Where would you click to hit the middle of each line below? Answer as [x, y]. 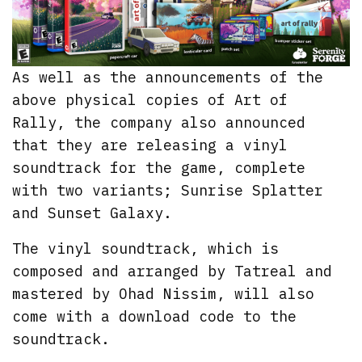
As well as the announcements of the [168, 78]
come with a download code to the [155, 317]
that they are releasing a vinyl [150, 145]
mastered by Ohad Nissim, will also [164, 294]
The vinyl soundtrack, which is [146, 249]
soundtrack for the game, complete [159, 168]
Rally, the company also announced [159, 123]
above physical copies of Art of [150, 100]
